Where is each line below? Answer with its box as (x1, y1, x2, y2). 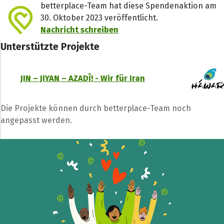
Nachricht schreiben (40, 24, 118, 34)
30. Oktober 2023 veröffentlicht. (40, 12, 158, 22)
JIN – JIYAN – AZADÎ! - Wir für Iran (20, 73, 145, 83)
